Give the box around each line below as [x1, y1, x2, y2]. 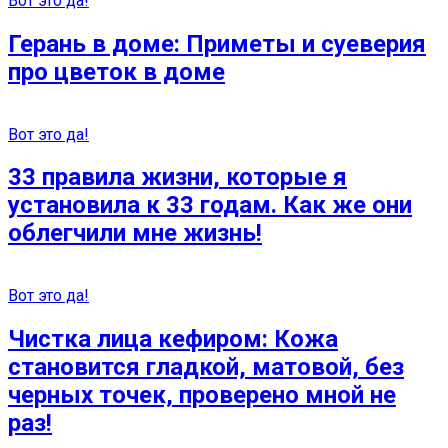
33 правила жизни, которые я [8, 163, 347, 192]
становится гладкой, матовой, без [8, 353, 404, 382]
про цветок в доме [8, 57, 225, 86]
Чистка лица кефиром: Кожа [8, 325, 338, 354]
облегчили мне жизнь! [8, 219, 262, 248]
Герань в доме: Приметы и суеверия [8, 29, 426, 58]
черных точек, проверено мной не [8, 381, 396, 410]
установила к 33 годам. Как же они [8, 191, 412, 220]
